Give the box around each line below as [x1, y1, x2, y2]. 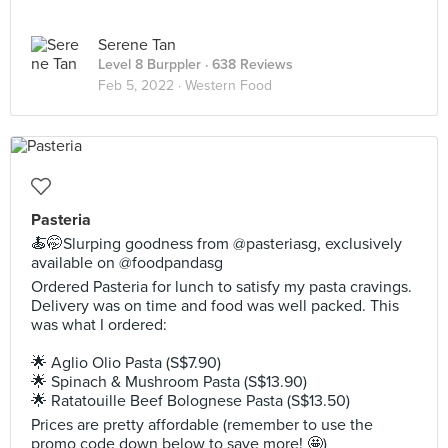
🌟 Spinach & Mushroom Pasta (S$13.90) [31, 372, 307, 392]
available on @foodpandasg [31, 253, 223, 273]
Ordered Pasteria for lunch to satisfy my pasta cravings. [31, 277, 412, 297]
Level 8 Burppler [98, 56, 201, 73]
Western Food [185, 77, 272, 94]
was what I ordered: [31, 315, 167, 335]
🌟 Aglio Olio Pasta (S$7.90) [31, 353, 221, 373]
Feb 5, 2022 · [98, 77, 185, 94]
